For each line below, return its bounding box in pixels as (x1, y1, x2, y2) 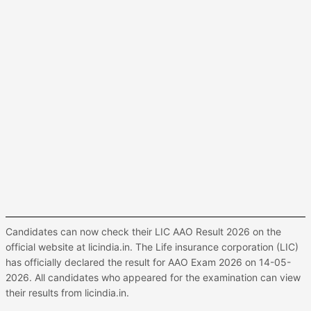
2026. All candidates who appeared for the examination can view (6, 271, 301, 283)
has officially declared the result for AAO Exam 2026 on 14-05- (6, 256, 291, 268)
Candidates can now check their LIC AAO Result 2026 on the (6, 226, 281, 237)
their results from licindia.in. (6, 287, 129, 299)
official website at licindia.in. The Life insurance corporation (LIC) (6, 241, 299, 253)
